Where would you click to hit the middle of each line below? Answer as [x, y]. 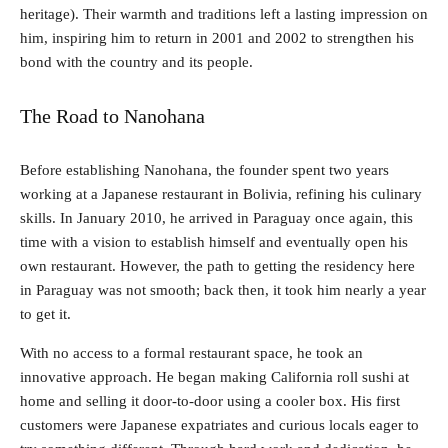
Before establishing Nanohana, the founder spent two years [204, 169]
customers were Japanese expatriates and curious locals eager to [219, 424]
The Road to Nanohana [112, 115]
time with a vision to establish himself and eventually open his [214, 241]
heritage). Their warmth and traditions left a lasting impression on [224, 13]
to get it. [45, 313]
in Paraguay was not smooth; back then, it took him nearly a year [223, 289]
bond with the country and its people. [136, 61]
